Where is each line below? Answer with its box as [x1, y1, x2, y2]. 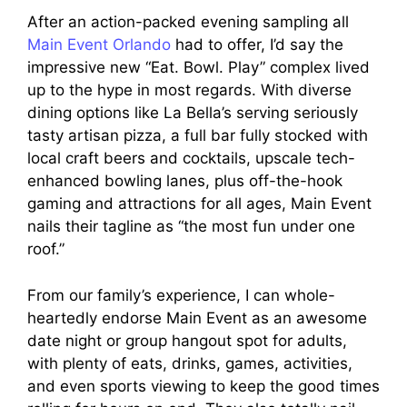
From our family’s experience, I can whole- [27, 285, 335, 304]
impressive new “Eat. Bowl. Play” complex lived [27, 58, 370, 77]
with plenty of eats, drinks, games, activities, [27, 353, 352, 372]
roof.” [27, 240, 69, 259]
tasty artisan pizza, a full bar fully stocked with [27, 126, 368, 145]
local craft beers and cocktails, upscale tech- [27, 149, 355, 168]
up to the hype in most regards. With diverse [27, 81, 352, 100]
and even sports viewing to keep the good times [27, 376, 380, 395]
